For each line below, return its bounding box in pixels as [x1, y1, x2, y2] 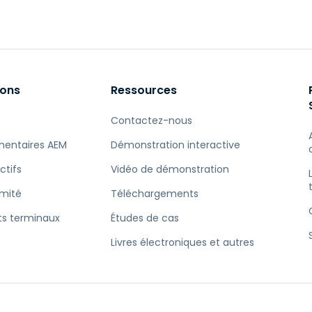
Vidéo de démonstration [111, 162, 229, 176]
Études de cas [111, 211, 179, 225]
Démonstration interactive [111, 138, 240, 152]
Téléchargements [111, 187, 198, 201]
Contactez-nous [111, 114, 192, 127]
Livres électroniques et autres [111, 235, 254, 249]
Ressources [111, 82, 177, 98]
